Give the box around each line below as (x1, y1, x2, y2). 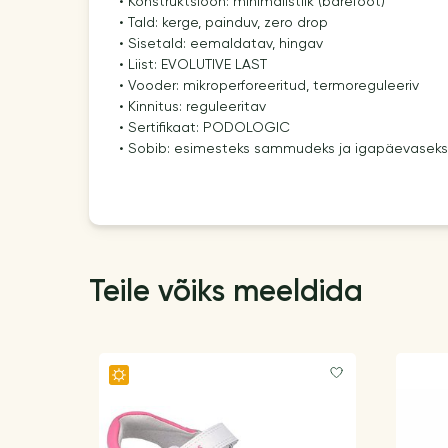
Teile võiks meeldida (88, 277, 363, 308)
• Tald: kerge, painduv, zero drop (118, 15, 328, 30)
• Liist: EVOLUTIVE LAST (118, 57, 267, 72)
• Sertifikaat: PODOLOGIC (118, 120, 290, 135)
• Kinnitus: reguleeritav (118, 99, 266, 114)
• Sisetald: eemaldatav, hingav (118, 36, 323, 51)
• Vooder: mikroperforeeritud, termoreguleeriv (118, 78, 419, 93)
